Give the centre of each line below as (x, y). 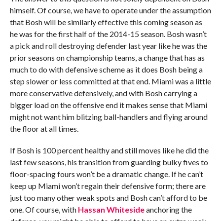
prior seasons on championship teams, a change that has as (107, 57)
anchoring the (168, 209)
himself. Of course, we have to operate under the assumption (110, 10)
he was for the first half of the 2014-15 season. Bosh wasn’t (108, 34)
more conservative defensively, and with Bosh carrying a (103, 93)
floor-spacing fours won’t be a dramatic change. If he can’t (106, 174)
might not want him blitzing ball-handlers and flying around (109, 116)
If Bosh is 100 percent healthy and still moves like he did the (109, 150)
